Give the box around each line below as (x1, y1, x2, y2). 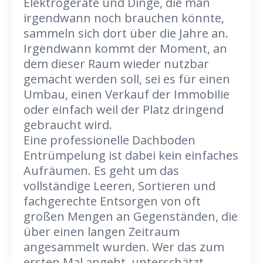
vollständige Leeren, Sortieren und (23, 178, 215, 194)
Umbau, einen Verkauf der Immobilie (23, 86, 230, 102)
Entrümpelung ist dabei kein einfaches (23, 147, 238, 163)
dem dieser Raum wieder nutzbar (23, 56, 209, 72)
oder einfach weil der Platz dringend (23, 102, 224, 117)
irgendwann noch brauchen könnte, (23, 10, 224, 26)
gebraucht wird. (23, 117, 112, 133)
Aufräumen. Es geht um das (23, 163, 179, 178)
